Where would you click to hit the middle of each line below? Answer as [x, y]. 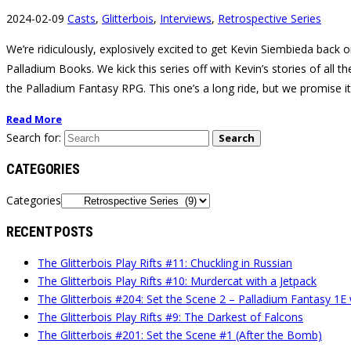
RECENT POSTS [50, 232]
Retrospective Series [270, 19]
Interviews [186, 19]
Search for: [34, 138]
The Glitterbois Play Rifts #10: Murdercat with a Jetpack [177, 281]
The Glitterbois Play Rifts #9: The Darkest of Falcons [170, 317]
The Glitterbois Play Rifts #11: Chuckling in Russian [165, 263]
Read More [34, 119]
